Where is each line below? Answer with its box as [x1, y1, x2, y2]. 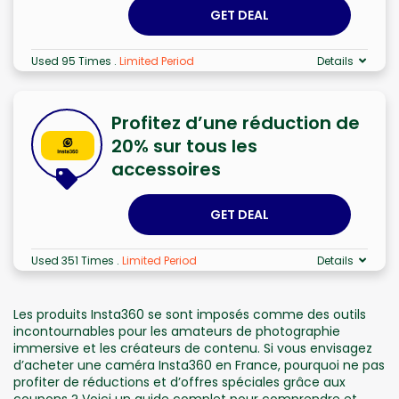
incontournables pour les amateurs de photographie [13, 322, 340, 340]
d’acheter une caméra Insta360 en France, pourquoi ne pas [13, 355, 385, 374]
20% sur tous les [111, 133, 257, 159]
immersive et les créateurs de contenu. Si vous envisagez [13, 338, 372, 357]
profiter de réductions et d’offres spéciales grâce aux [13, 372, 346, 391]
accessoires [111, 156, 221, 182]
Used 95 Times [31, 53, 114, 69]
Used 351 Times [31, 252, 117, 268]
